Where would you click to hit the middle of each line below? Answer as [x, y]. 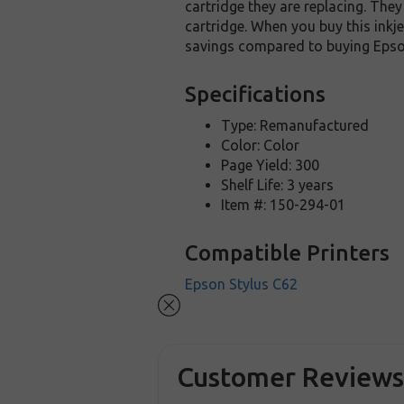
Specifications [256, 94]
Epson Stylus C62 [242, 284]
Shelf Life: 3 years [278, 185]
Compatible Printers [288, 253]
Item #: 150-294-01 [284, 205]
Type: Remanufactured [295, 125]
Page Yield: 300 [271, 165]
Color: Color [261, 145]
